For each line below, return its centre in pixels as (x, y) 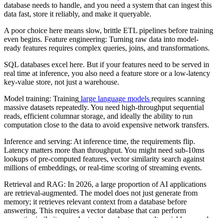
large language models (115, 99)
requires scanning (178, 99)
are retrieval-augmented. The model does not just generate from (101, 193)
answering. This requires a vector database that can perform (95, 211)
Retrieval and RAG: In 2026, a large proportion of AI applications (105, 184)
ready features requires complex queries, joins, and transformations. (107, 48)
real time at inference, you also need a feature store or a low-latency (107, 73)
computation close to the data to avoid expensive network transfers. (107, 125)
